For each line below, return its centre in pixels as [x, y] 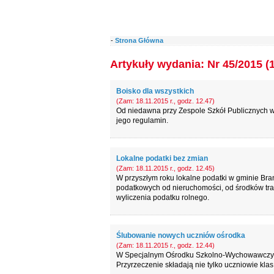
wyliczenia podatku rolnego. [162, 198]
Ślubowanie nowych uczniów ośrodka [180, 235]
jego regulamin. [142, 120]
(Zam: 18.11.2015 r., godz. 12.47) [165, 101]
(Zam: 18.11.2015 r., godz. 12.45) [165, 168]
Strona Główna [139, 40]
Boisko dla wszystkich [155, 91]
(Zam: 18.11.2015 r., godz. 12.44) [165, 245]
